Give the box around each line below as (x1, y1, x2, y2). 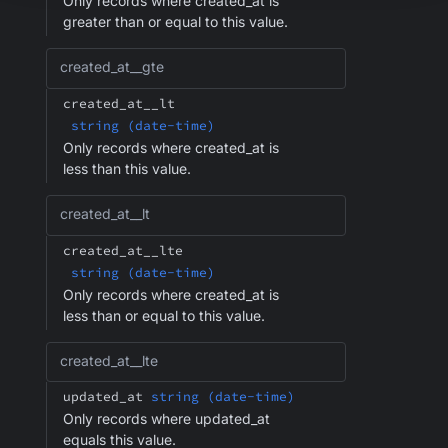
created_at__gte (60, 58, 164, 76)
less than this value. (63, 159, 191, 177)
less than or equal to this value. (63, 306, 265, 324)
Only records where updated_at (63, 410, 270, 428)
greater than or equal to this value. (63, 13, 288, 31)
